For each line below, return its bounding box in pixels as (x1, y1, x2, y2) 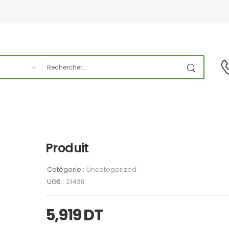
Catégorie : (47, 165, 84, 175)
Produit (45, 140, 89, 157)
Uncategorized (86, 165, 136, 175)
